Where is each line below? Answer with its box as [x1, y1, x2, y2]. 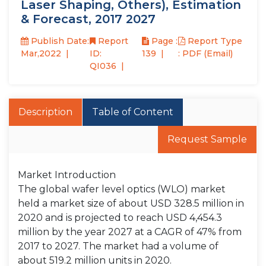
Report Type [185, 36, 242, 46]
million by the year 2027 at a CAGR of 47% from [18, 226, 242, 237]
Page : [149, 36, 178, 46]
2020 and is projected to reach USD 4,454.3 [18, 212, 222, 223]
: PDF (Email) [178, 48, 233, 59]
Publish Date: [28, 36, 89, 46]
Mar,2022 [21, 48, 61, 59]
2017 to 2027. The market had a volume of [18, 240, 218, 252]
